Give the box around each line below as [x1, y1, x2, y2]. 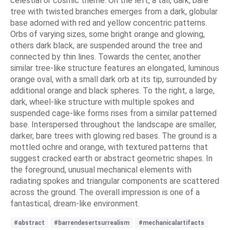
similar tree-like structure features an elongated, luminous [10, 63, 219, 73]
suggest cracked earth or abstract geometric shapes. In [10, 154, 213, 164]
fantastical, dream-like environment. [10, 199, 140, 209]
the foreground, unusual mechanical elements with [10, 165, 191, 175]
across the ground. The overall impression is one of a [10, 187, 200, 198]
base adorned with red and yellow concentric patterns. [10, 18, 207, 28]
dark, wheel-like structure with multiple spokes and [10, 97, 194, 107]
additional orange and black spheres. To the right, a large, [10, 86, 215, 96]
